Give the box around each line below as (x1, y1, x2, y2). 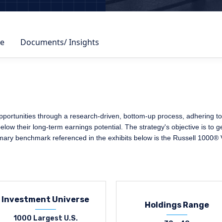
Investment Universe (1, 194, 89, 204)
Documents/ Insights (20, 36, 99, 48)
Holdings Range (144, 200, 209, 210)
